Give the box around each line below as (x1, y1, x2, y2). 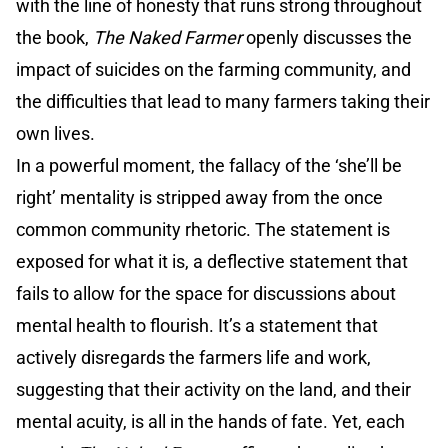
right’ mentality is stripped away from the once (16, 187, 383, 209)
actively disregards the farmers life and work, (16, 347, 371, 369)
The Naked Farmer (93, 27, 242, 49)
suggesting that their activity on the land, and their (16, 379, 411, 401)
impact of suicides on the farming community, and (16, 59, 411, 81)
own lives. (16, 123, 95, 145)
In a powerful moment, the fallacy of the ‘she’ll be (16, 155, 402, 177)
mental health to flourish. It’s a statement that (16, 315, 378, 337)
